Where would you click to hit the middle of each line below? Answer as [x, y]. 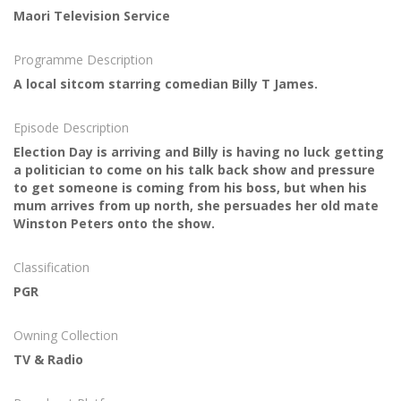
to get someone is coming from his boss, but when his [190, 188]
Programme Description [83, 60]
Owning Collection [66, 336]
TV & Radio [48, 360]
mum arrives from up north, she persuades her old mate [196, 206]
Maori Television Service [92, 16]
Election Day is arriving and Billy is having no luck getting [199, 152]
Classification [51, 268]
